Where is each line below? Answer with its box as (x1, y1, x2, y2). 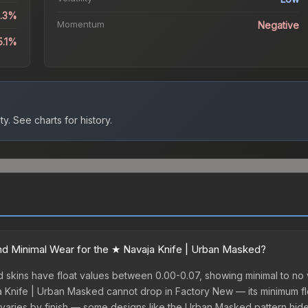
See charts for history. (10, 114, 112, 126)
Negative (258, 19, 300, 32)
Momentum (56, 19, 104, 30)
